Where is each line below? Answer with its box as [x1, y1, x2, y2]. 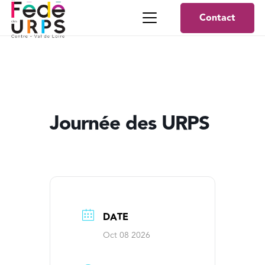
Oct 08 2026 [103, 229, 150, 241]
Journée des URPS [50, 108, 209, 139]
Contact [199, 10, 236, 25]
